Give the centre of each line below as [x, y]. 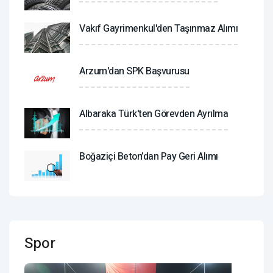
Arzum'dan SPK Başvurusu [134, 71]
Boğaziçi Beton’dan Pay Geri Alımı [149, 156]
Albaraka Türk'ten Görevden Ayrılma [154, 114]
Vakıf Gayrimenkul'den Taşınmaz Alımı [158, 28]
